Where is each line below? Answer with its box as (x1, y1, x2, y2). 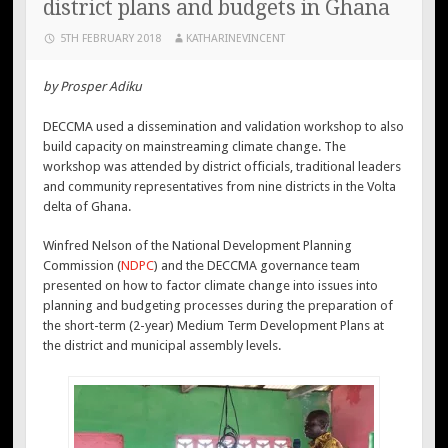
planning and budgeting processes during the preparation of (43, 298, 394, 314)
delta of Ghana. (43, 198, 132, 214)
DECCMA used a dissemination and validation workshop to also (43, 118, 405, 134)
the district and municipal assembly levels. (43, 338, 282, 354)
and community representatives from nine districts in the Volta (43, 178, 397, 194)
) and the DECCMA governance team (154, 258, 361, 274)
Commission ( (43, 258, 122, 274)
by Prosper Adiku (43, 79, 143, 95)
